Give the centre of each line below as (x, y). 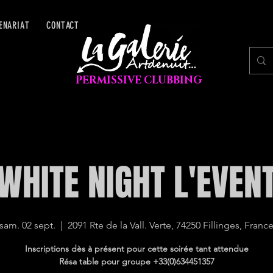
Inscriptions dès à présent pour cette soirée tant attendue (136, 249)
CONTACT (63, 25)
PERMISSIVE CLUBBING (138, 80)
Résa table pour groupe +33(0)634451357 (136, 261)
